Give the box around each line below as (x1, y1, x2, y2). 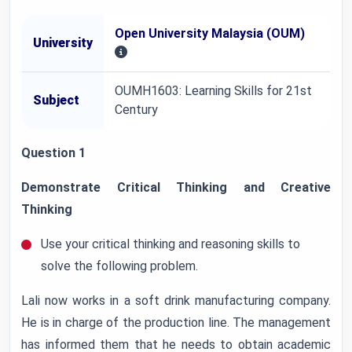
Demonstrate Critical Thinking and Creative (21, 180, 331, 195)
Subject (33, 93, 79, 108)
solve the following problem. (41, 258, 198, 273)
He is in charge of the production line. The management (21, 315, 331, 330)
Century (115, 102, 158, 117)
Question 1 (21, 145, 86, 160)
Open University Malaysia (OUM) (115, 26, 305, 41)
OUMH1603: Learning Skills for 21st (115, 83, 312, 98)
